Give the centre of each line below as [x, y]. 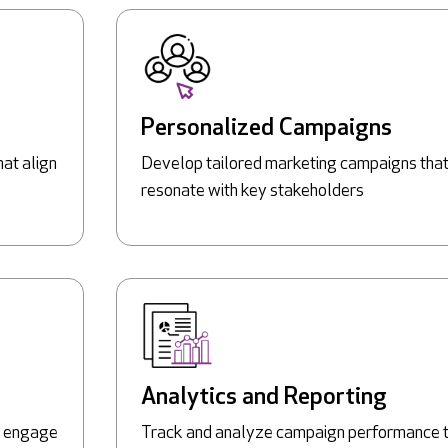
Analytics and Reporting [264, 397]
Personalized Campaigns [266, 128]
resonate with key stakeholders [252, 191]
